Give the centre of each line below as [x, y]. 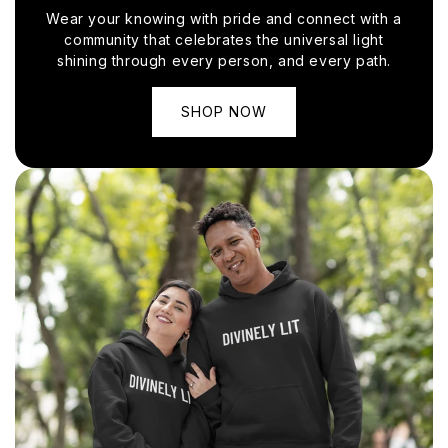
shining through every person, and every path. [223, 61]
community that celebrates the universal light [224, 40]
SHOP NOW [224, 112]
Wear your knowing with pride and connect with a [224, 19]
